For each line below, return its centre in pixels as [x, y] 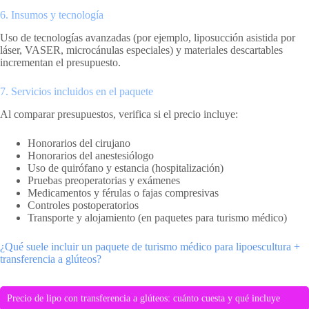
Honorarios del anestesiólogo [91, 155]
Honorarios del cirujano [79, 143]
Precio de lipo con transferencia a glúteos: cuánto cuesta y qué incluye [143, 298]
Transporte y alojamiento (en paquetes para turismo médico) [157, 217]
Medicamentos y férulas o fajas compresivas [123, 192]
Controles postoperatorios [83, 205]
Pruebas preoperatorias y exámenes [104, 180]
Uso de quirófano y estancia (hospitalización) [126, 168]
